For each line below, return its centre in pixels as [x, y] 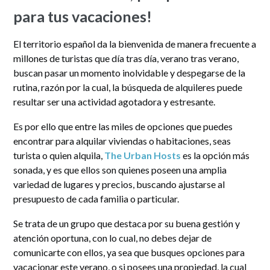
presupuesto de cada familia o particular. [96, 198]
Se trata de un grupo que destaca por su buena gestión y [127, 223]
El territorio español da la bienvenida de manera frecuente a [135, 43]
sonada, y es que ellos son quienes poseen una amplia [120, 169]
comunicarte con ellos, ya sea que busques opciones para [129, 252]
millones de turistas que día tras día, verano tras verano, [126, 58]
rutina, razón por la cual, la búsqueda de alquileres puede [128, 87]
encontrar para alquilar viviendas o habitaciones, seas [122, 140]
